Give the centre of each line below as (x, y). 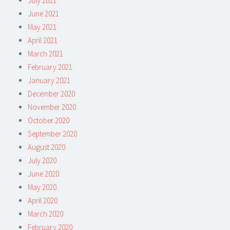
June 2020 (43, 174)
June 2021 (43, 13)
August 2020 (46, 147)
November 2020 (52, 107)
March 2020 (45, 214)
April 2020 (43, 200)
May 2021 (42, 27)
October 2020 (49, 120)
